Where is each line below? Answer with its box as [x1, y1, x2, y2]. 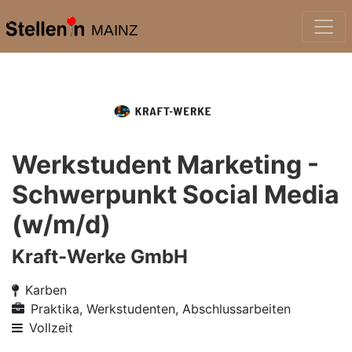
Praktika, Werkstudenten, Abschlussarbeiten [31, 301, 291, 317]
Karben [25, 282, 67, 298]
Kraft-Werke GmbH [12, 245, 188, 268]
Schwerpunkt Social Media [12, 179, 339, 210]
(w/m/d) [12, 209, 111, 240]
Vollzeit [29, 320, 73, 335]
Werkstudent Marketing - [12, 149, 319, 180]
